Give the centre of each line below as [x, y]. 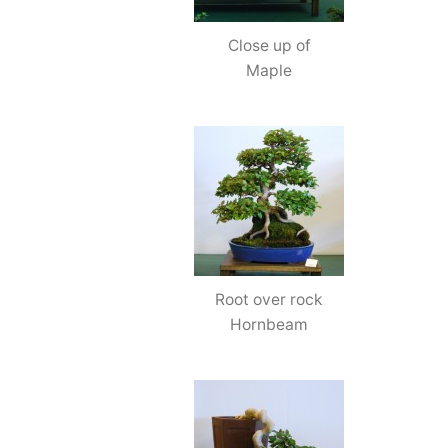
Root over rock [269, 299]
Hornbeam [269, 324]
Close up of [269, 45]
